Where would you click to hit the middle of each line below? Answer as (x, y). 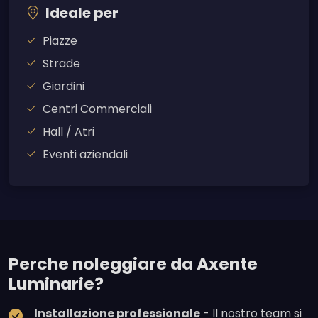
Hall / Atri (68, 132)
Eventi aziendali (85, 155)
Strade (61, 64)
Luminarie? (56, 284)
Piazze (60, 41)
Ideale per (82, 13)
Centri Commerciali (97, 109)
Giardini (64, 87)
